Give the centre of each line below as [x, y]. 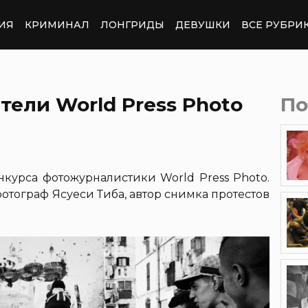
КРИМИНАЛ [57, 24]
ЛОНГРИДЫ [132, 24]
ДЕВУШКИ [203, 24]
